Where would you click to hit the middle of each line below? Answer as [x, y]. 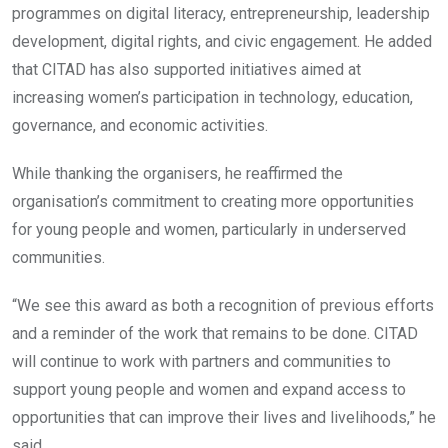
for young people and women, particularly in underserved [209, 230]
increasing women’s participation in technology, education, [212, 98]
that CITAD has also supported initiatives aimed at [186, 70]
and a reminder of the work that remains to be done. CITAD [215, 334]
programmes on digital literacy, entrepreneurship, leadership [221, 14]
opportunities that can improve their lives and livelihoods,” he [224, 418]
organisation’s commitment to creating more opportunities [213, 202]
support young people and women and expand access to [209, 390]
